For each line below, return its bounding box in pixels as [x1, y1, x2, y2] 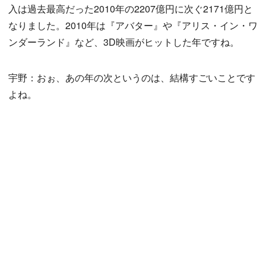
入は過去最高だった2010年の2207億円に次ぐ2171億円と [8, 2, 253, 15]
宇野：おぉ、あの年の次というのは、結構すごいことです [8, 71, 255, 84]
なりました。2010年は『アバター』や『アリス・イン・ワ [8, 18, 258, 32]
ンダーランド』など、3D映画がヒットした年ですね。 [8, 35, 239, 49]
